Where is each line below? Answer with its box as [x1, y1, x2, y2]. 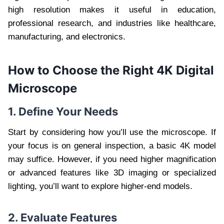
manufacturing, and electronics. [8, 32, 125, 42]
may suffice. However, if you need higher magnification [8, 154, 216, 164]
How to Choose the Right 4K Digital [8, 63, 214, 78]
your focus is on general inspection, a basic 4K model [8, 141, 216, 151]
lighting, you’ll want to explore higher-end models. [8, 181, 192, 191]
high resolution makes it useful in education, [8, 5, 216, 15]
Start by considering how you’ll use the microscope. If [8, 127, 216, 137]
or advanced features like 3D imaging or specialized [8, 168, 216, 178]
